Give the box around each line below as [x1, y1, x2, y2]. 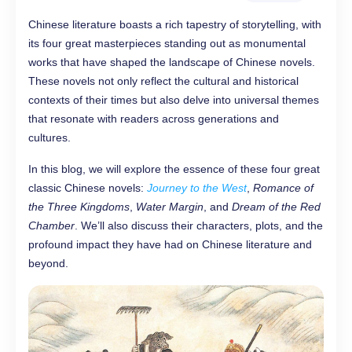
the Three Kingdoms [28, 200, 130, 213]
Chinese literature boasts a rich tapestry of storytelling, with [28, 18, 321, 31]
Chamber [28, 219, 75, 232]
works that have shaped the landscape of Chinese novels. [28, 56, 315, 68]
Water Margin [136, 200, 203, 213]
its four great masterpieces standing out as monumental [28, 37, 306, 49]
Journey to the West [147, 181, 247, 194]
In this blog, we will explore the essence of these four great [28, 163, 320, 175]
